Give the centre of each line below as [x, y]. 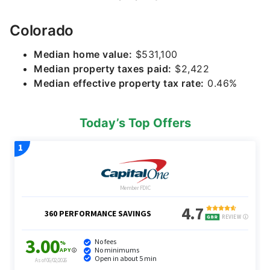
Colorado [42, 30]
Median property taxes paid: [103, 69]
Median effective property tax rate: [119, 83]
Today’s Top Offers [135, 123]
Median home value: [83, 54]
